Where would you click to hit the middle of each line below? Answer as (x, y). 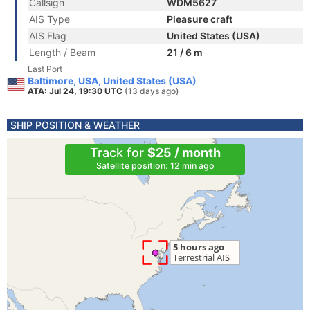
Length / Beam (62, 52)
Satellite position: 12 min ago (155, 166)
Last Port (45, 69)
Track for (118, 153)
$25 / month (184, 153)
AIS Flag (48, 36)
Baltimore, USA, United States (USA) (112, 81)
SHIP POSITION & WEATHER (75, 125)
